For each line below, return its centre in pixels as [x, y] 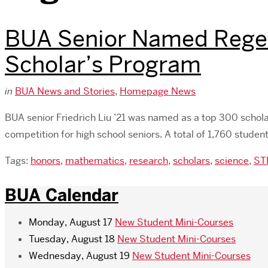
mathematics [95, 160]
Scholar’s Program [103, 65]
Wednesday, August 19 [79, 255]
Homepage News [158, 91]
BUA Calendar [62, 195]
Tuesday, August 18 [72, 239]
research [149, 160]
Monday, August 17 [71, 222]
